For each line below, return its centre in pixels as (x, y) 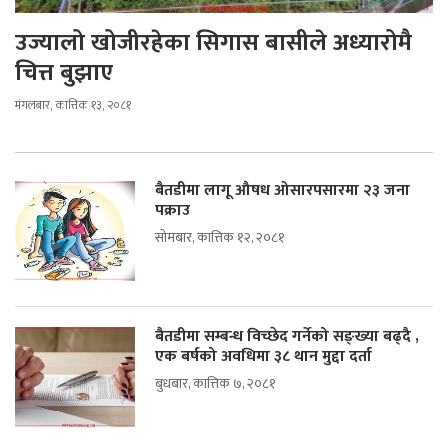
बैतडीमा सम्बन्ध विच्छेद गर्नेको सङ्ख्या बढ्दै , (287, 337)
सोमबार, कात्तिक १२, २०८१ (220, 238)
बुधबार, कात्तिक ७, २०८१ (215, 384)
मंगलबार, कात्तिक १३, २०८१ (73, 105)
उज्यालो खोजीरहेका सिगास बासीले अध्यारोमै (213, 43)
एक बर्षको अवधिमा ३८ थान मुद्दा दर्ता (263, 357)
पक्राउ (172, 211)
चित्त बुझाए (64, 73)
